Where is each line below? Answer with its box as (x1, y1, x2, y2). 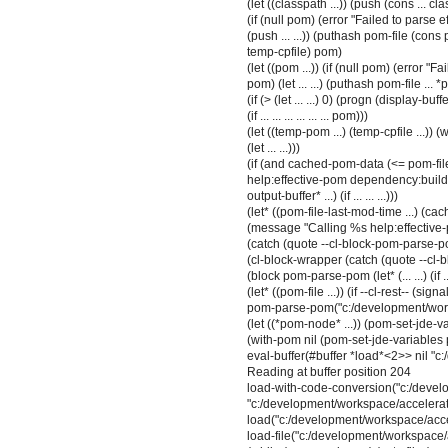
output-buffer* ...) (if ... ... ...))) (247, 189, 398, 204)
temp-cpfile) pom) (247, 45, 342, 60)
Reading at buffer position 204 (247, 365, 411, 380)
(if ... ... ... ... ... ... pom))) (247, 109, 368, 124)
